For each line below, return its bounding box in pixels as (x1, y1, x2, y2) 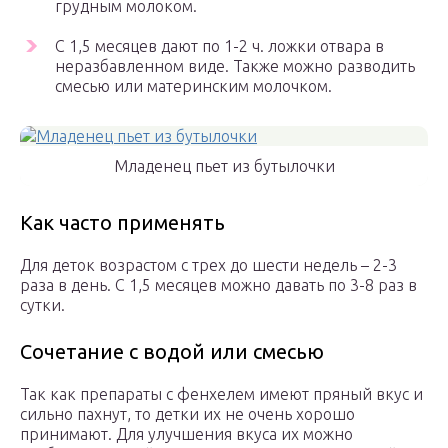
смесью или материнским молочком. (55, 77, 332, 96)
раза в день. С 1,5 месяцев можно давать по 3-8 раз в (20, 276, 417, 295)
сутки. (20, 296, 65, 315)
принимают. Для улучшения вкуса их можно (20, 425, 353, 444)
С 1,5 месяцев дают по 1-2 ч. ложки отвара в (55, 37, 384, 56)
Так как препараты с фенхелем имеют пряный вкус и (20, 385, 423, 404)
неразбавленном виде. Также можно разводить (55, 57, 415, 76)
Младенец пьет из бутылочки (113, 157, 335, 176)
